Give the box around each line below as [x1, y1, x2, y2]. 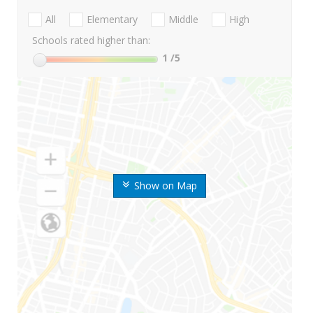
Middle [168, 13, 198, 27]
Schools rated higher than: [32, 34, 150, 48]
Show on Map [133, 179, 197, 193]
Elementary [87, 13, 138, 27]
